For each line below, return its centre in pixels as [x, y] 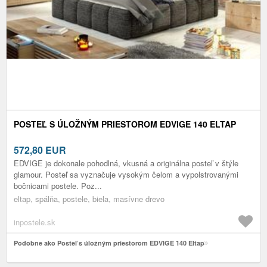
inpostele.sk [35, 222]
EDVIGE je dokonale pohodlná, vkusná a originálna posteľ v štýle [126, 163]
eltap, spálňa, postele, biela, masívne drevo [89, 199]
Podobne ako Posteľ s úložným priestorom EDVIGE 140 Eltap [109, 243]
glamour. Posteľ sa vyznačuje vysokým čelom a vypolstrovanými [126, 175]
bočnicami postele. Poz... [58, 186]
